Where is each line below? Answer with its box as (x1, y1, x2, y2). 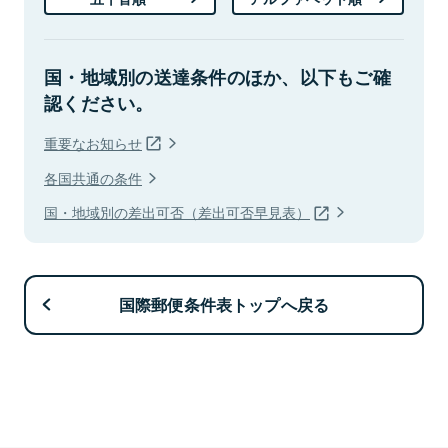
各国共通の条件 (44, 166, 142, 188)
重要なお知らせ (44, 131, 142, 153)
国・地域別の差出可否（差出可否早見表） (44, 201, 310, 223)
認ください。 (44, 89, 154, 116)
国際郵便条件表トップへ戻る (118, 293, 330, 317)
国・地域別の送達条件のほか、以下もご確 (44, 63, 392, 90)
